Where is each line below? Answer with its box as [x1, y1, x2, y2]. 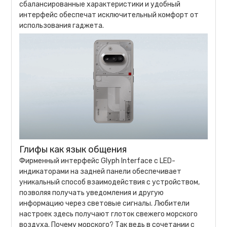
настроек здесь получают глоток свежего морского [19, 209, 198, 218]
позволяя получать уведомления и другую [19, 188, 164, 197]
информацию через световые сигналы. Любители [19, 199, 190, 208]
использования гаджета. [19, 21, 104, 30]
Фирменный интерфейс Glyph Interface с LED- [19, 156, 176, 165]
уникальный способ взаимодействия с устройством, [19, 177, 200, 186]
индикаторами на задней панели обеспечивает [19, 167, 182, 176]
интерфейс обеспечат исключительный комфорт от [19, 10, 199, 19]
